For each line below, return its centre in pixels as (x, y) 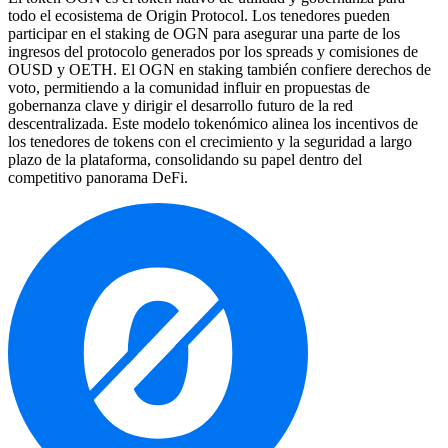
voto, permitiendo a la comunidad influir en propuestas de (189, 87)
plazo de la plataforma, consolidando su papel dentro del (185, 159)
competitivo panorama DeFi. (98, 177)
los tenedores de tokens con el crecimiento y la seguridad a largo (210, 141)
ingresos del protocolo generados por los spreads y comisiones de (213, 51)
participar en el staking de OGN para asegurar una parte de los (204, 33)
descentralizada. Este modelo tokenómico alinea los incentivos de (213, 123)
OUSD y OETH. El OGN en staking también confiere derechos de (219, 69)
